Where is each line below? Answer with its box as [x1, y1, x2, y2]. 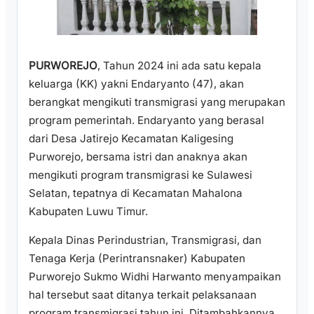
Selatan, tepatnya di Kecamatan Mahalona [29, 186, 243, 200]
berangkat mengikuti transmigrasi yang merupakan [29, 95, 285, 109]
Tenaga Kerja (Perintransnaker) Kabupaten [29, 251, 245, 265]
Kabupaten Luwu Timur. [29, 204, 148, 218]
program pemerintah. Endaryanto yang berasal [29, 113, 264, 127]
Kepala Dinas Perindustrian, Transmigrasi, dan [29, 233, 261, 247]
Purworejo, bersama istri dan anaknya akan [29, 149, 247, 163]
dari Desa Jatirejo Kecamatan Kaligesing [29, 131, 233, 145]
